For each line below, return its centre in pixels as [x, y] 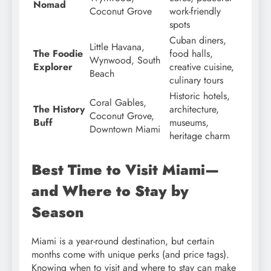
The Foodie [58, 53]
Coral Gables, [118, 102]
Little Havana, [117, 47]
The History [59, 109]
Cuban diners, [198, 40]
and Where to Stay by [110, 191]
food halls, [191, 53]
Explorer [53, 67]
